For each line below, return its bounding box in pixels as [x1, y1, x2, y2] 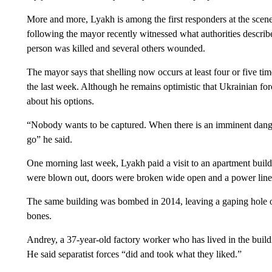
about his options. [26, 96, 94, 106]
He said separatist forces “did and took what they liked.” [26, 249, 242, 259]
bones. [26, 211, 52, 221]
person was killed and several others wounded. [26, 43, 205, 53]
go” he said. [26, 134, 72, 144]
